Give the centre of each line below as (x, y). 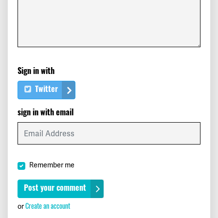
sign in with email (45, 114)
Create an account (48, 206)
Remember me (52, 165)
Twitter (46, 90)
